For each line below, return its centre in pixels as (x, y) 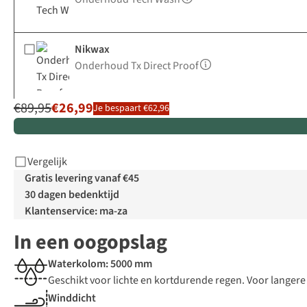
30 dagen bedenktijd (72, 195)
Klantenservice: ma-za (76, 211)
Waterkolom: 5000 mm (100, 264)
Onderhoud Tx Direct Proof (137, 66)
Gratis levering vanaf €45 (82, 179)
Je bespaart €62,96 (131, 108)
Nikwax (92, 50)
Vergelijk (47, 162)
